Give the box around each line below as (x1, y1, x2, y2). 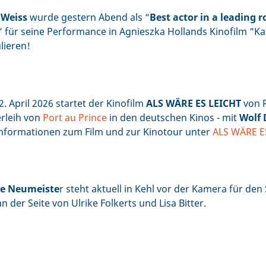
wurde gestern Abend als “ (27, 10, 150, 24)
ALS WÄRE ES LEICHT (146, 96, 243, 110)
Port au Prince (43, 110, 107, 124)
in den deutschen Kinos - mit (107, 110, 239, 124)
